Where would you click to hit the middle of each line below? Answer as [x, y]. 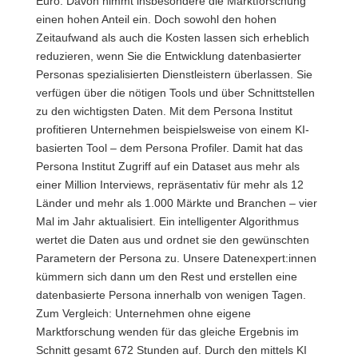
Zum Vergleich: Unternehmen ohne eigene [143, 313]
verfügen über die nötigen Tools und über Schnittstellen [175, 93]
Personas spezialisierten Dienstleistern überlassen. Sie [174, 74]
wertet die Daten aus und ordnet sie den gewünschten [172, 240]
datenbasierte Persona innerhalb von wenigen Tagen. [171, 295]
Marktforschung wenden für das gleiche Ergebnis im [167, 332]
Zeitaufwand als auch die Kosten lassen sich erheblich [172, 38]
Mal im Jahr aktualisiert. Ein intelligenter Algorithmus [167, 221]
